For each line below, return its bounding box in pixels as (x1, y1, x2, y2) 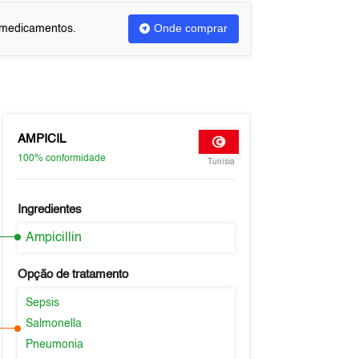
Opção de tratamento (17, 268, 128, 280)
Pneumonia (25, 339, 83, 350)
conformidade (45, 153, 106, 163)
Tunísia (207, 158, 235, 166)
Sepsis (25, 297, 59, 309)
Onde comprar (153, 22, 228, 34)
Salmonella (25, 318, 82, 329)
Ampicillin (25, 232, 82, 244)
